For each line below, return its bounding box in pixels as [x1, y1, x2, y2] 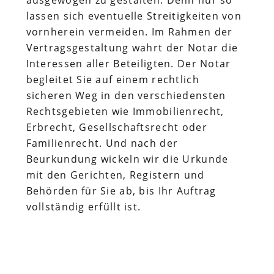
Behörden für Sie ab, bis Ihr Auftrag [26, 184, 217, 198]
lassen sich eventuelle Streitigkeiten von [26, 9, 242, 23]
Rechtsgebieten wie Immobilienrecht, [26, 105, 224, 118]
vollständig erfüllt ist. [26, 200, 141, 213]
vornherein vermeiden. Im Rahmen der [26, 25, 233, 39]
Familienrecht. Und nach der [26, 136, 179, 150]
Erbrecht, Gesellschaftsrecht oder [26, 120, 207, 134]
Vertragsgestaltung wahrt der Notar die [26, 41, 239, 54]
